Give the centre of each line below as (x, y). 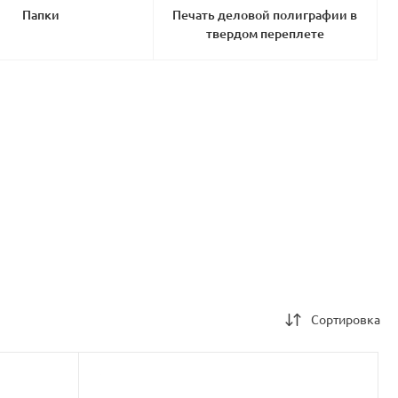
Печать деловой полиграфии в (265, 15)
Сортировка (346, 320)
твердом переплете (265, 33)
